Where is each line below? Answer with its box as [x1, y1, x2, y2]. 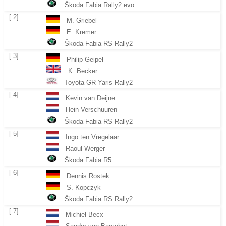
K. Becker [68, 67, 97, 75]
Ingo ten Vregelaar [65, 133, 119, 141]
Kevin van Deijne [65, 94, 115, 102]
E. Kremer [66, 28, 96, 36]
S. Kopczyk [66, 183, 101, 191]
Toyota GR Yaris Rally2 [65, 78, 133, 86]
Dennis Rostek [66, 172, 109, 180]
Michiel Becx [65, 210, 103, 218]
